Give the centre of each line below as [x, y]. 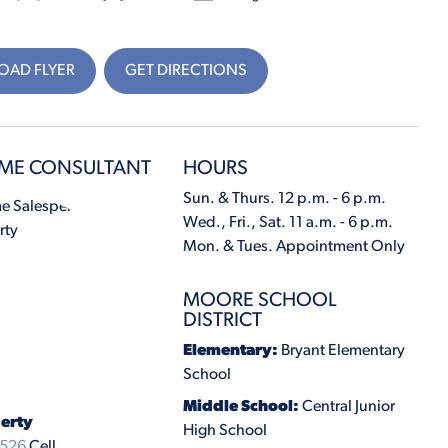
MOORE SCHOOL [259, 301]
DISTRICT [222, 321]
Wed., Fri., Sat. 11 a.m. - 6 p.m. [287, 223]
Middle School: [242, 407]
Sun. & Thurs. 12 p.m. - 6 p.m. [284, 199]
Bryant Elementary [342, 351]
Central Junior [348, 407]
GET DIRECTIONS [185, 70]
